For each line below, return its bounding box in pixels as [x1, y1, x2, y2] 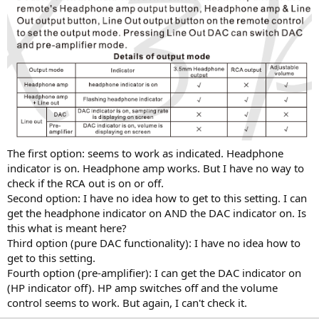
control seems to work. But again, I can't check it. [7, 295, 247, 310]
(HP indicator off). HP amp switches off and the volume [7, 280, 278, 295]
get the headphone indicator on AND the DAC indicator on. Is [7, 205, 306, 220]
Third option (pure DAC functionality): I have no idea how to [7, 235, 300, 250]
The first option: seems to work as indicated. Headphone [7, 145, 283, 160]
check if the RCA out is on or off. [7, 175, 164, 190]
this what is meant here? [7, 220, 127, 235]
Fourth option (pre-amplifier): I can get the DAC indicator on [7, 265, 301, 280]
